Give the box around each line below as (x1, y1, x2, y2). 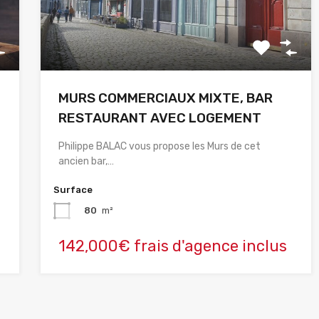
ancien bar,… (58, 155, 114, 167)
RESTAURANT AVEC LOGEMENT (58, 109, 261, 126)
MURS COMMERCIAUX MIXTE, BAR (58, 89, 273, 106)
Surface (53, 184, 93, 195)
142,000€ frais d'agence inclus (58, 236, 287, 256)
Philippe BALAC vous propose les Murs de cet (58, 140, 261, 152)
